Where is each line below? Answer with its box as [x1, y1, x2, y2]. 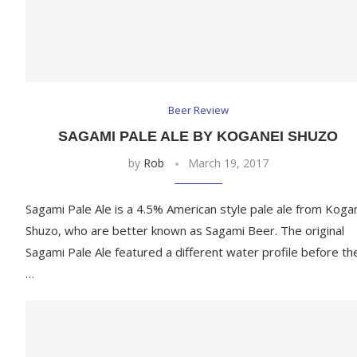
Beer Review [167, 103, 229, 118]
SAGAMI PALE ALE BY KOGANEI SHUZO [58, 128, 339, 145]
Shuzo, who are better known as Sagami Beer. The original [25, 222, 344, 239]
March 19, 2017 [187, 155, 269, 171]
